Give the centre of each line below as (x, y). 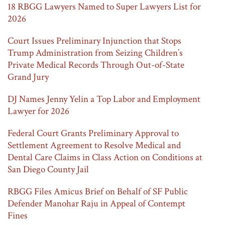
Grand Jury (28, 77)
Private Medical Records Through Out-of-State (96, 65)
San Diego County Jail (48, 170)
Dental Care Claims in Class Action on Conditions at (105, 157)
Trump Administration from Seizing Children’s (95, 53)
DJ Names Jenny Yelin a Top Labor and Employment (104, 99)
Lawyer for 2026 (38, 111)
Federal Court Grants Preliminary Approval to (93, 133)
